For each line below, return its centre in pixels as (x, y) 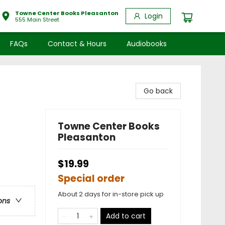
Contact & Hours (77, 44)
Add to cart (126, 216)
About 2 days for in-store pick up (111, 194)
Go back (158, 91)
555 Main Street (37, 19)
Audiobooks (147, 44)
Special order (91, 179)
